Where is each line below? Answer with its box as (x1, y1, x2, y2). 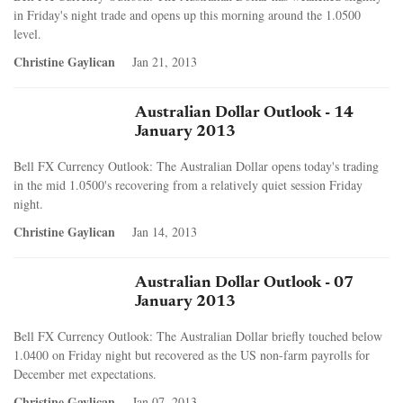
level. (13, 24, 41, 42)
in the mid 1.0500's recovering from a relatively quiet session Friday (13, 175, 363, 193)
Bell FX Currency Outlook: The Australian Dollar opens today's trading (13, 157, 379, 175)
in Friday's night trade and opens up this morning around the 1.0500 (13, 5, 361, 23)
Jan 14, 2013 (132, 222, 197, 240)
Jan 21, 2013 (132, 52, 197, 70)
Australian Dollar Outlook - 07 (135, 274, 354, 291)
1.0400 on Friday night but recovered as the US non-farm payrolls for (13, 345, 370, 363)
